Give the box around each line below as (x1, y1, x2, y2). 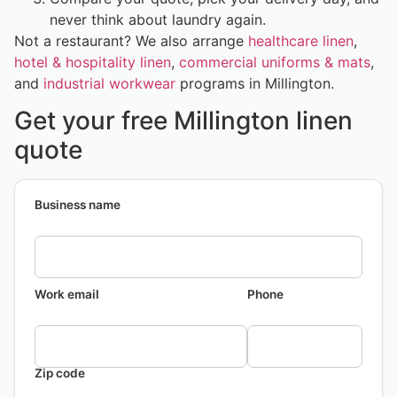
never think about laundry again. (50, 10, 266, 28)
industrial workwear (43, 74, 175, 92)
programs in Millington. (175, 74, 334, 92)
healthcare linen (248, 31, 354, 50)
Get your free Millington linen (14, 105, 353, 136)
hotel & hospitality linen (14, 52, 171, 71)
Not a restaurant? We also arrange (14, 31, 248, 50)
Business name (35, 197, 121, 212)
